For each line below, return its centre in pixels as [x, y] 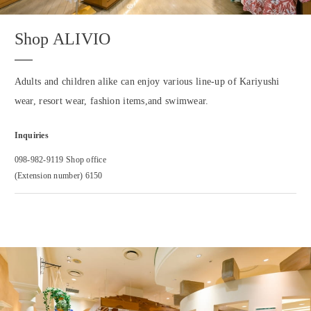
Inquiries [31, 136]
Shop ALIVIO [62, 38]
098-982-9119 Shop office [60, 160]
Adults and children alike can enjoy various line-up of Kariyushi [147, 81]
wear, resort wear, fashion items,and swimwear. [111, 100]
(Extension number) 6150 [58, 176]
